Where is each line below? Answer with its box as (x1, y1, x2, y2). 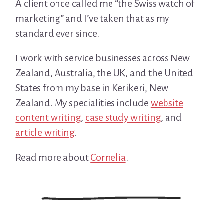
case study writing (85, 111, 161, 123)
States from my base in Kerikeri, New (15, 82, 169, 93)
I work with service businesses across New (15, 52, 190, 63)
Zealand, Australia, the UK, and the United (15, 67, 193, 78)
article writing (15, 126, 75, 138)
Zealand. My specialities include (15, 97, 151, 108)
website (150, 97, 183, 108)
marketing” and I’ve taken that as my (15, 12, 169, 24)
